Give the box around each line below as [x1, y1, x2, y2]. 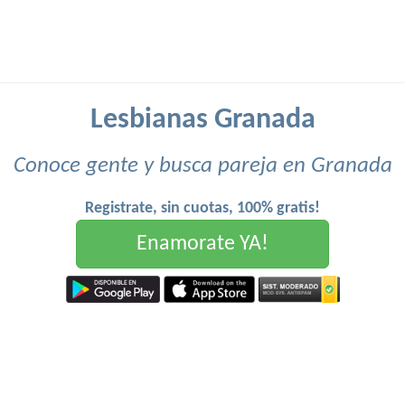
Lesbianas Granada [89, 106, 316, 135]
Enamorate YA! [137, 233, 268, 255]
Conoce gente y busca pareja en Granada [13, 155, 392, 177]
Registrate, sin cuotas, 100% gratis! [85, 200, 320, 217]
